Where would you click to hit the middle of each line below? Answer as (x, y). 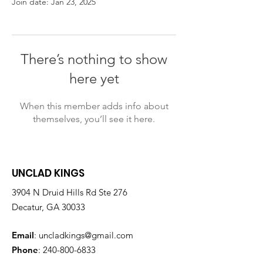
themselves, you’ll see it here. (94, 119)
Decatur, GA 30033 (48, 207)
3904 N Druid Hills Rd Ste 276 (70, 192)
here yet (94, 78)
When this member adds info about (94, 106)
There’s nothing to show (94, 59)
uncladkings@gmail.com (86, 235)
